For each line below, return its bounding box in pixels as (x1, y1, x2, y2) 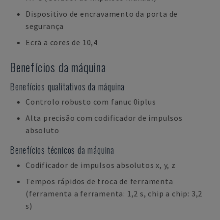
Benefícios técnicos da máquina (10, 143, 114, 156)
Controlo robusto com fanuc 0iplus (26, 97, 156, 107)
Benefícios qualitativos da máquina (10, 80, 125, 93)
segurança (26, 21, 64, 31)
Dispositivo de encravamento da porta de (26, 9, 178, 19)
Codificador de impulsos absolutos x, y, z (26, 160, 176, 170)
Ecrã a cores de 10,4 (26, 37, 98, 47)
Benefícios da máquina (10, 58, 106, 76)
